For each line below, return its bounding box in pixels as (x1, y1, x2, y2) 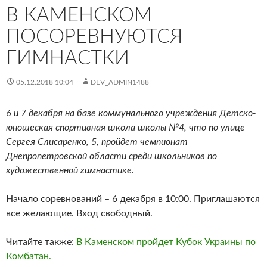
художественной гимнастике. (6, 165, 134, 175)
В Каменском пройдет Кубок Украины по (76, 237, 256, 247)
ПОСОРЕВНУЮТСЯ (6, 26, 182, 46)
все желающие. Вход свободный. (6, 208, 153, 218)
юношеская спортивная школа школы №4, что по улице (6, 122, 245, 132)
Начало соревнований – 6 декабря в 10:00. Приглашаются (6, 194, 260, 204)
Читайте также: (6, 237, 76, 247)
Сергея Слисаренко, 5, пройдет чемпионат (6, 136, 188, 147)
